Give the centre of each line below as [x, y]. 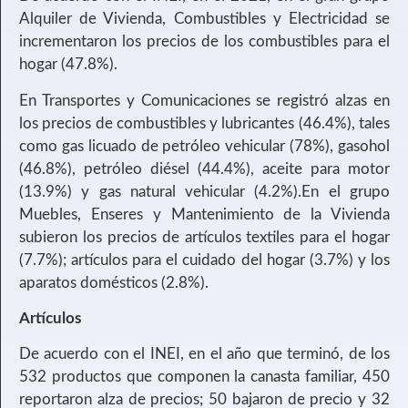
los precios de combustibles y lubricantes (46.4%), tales [204, 123]
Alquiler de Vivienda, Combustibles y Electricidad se [204, 19]
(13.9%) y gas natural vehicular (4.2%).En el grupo [204, 191]
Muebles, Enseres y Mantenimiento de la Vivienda [204, 214]
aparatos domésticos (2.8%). [114, 282]
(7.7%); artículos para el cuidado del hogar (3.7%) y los [204, 260]
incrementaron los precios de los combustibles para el [204, 42]
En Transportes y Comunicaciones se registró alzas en [204, 100]
